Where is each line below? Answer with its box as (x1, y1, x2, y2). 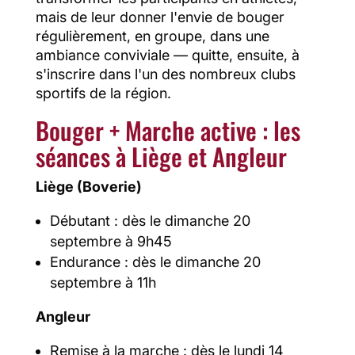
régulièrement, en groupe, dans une (35, 28, 269, 45)
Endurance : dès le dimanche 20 (49, 254, 261, 271)
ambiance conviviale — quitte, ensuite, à (35, 47, 300, 64)
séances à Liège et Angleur (35, 138, 287, 175)
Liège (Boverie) (35, 178, 142, 196)
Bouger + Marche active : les (35, 112, 300, 149)
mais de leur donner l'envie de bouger (35, 9, 284, 26)
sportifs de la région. (35, 85, 171, 102)
